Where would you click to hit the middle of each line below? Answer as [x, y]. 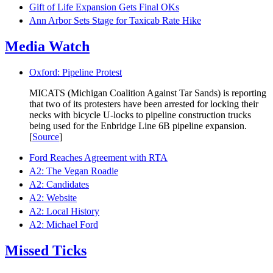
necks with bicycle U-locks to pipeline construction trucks [140, 115]
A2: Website [53, 198]
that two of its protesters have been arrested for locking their [144, 104]
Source [46, 137]
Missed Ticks [46, 251]
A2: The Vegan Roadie [74, 171]
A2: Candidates [59, 185]
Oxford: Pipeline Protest [76, 73]
